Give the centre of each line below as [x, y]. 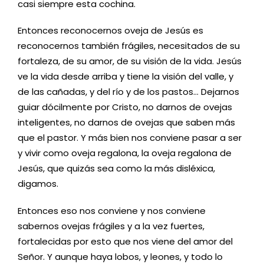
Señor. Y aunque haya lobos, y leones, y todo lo [120, 256]
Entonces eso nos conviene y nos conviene [112, 210]
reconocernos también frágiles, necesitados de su [129, 46]
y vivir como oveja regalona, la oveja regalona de [125, 153]
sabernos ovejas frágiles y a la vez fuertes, [111, 226]
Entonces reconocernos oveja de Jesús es [110, 31]
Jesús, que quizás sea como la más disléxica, [116, 169]
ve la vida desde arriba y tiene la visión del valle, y [126, 77]
